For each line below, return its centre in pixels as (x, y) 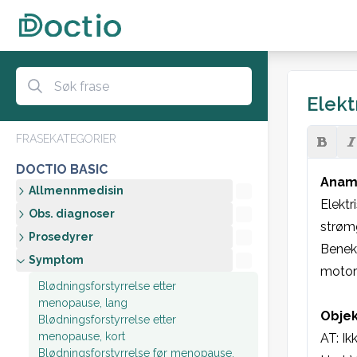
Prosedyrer (61, 237)
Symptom (56, 260)
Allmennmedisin (76, 190)
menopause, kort (82, 336)
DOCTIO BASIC (62, 169)
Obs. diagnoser (72, 214)
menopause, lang (83, 303)
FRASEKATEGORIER (66, 139)
